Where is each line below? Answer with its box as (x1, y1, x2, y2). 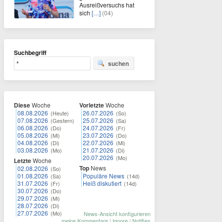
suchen (108, 59, 129, 68)
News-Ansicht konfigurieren (84, 210, 151, 218)
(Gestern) (51, 116, 74, 125)
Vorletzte (79, 101, 104, 110)
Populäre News (83, 171, 124, 180)
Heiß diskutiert (83, 179, 121, 188)
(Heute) (51, 109, 69, 117)
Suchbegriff (14, 48, 47, 57)
